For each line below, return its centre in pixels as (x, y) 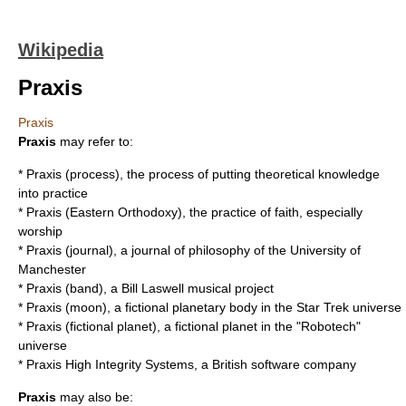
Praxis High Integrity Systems (110, 364)
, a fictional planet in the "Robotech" (259, 326)
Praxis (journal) (70, 250)
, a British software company (275, 364)
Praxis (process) (73, 174)
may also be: (95, 397)
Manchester (52, 269)
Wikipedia (61, 50)
